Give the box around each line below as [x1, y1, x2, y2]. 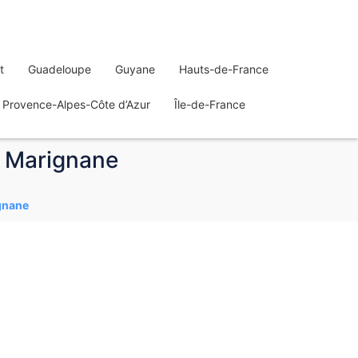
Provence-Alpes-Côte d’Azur [2, 97, 150, 111]
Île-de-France [174, 97, 245, 111]
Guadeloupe [28, 62, 91, 76]
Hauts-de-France [179, 62, 268, 76]
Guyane [115, 62, 155, 76]
